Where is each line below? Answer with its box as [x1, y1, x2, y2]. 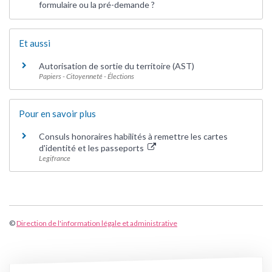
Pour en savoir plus [19, 107, 96, 119]
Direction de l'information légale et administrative [16, 218, 177, 228]
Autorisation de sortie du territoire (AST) [39, 60, 194, 71]
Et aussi [19, 37, 50, 49]
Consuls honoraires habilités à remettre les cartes [39, 131, 228, 141]
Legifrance [39, 153, 70, 163]
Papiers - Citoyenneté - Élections [39, 71, 134, 81]
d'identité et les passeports [39, 142, 146, 153]
